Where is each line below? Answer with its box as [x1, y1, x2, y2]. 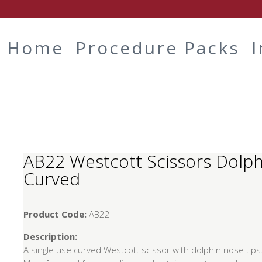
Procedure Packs [75, 36, 240, 60]
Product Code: [23, 208, 87, 220]
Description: [23, 230, 78, 243]
